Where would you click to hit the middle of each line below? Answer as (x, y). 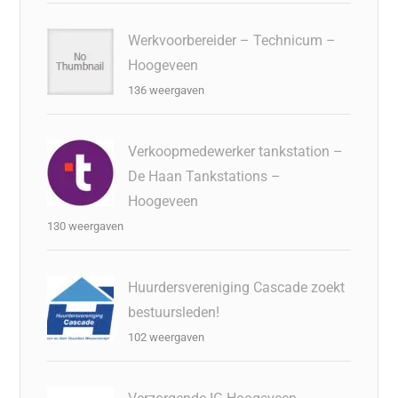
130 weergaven (86, 226)
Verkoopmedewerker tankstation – (236, 151)
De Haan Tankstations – (205, 176)
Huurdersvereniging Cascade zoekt (237, 287)
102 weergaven (167, 337)
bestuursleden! (174, 312)
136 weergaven (167, 90)
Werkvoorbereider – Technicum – (232, 40)
